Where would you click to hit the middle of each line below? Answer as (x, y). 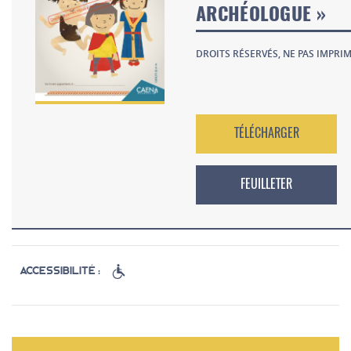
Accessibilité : (60, 271)
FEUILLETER (266, 185)
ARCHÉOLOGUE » (261, 16)
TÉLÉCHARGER (266, 134)
